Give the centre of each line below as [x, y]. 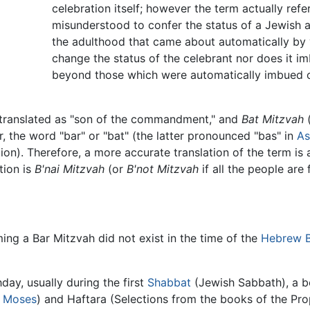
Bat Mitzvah [273, 119]
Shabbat [169, 283]
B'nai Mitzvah [70, 169]
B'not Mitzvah [163, 169]
